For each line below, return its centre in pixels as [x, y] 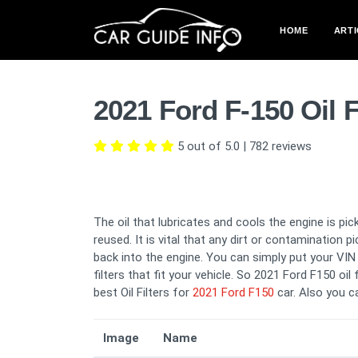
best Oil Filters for [143, 292]
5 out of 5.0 [209, 146]
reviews [290, 146]
